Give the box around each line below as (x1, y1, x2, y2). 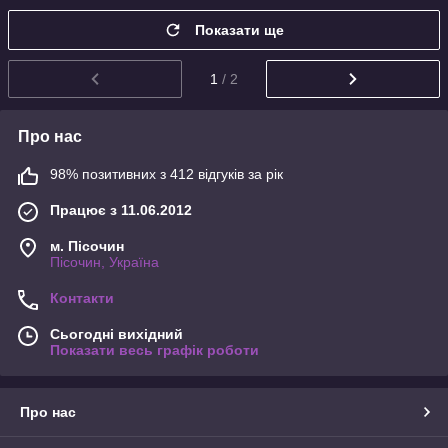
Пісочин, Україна (50, 253, 159, 270)
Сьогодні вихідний (50, 325, 183, 342)
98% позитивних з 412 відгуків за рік (50, 165, 283, 182)
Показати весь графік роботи (50, 341, 259, 358)
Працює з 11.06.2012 (50, 201, 192, 218)
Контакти (50, 289, 114, 306)
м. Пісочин (50, 237, 124, 254)
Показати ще (195, 22, 284, 38)
